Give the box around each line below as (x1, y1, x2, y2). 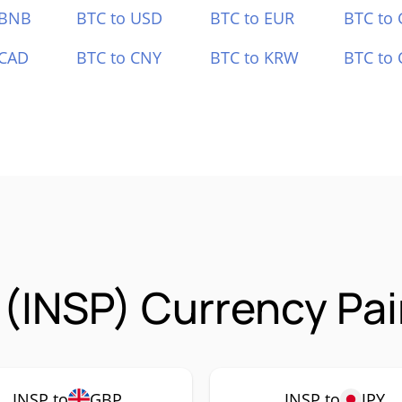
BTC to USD (76, 7, 163, 29)
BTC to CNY (76, 47, 162, 68)
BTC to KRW (210, 47, 299, 68)
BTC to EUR (210, 7, 294, 29)
